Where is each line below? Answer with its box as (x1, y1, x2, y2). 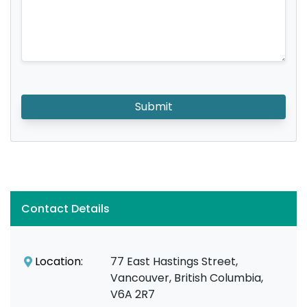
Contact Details (21, 201, 110, 217)
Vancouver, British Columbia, (110, 270, 264, 286)
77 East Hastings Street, (110, 254, 238, 269)
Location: (35, 254, 83, 269)
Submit (134, 99, 173, 114)
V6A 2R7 (110, 286, 156, 302)
